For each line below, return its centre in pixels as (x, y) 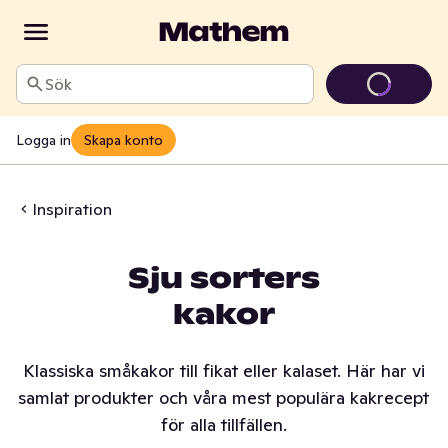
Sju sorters (224, 278)
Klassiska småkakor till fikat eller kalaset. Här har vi (223, 370)
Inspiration (72, 209)
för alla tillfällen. (223, 424)
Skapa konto (123, 139)
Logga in (43, 139)
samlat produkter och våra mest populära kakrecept (224, 397)
